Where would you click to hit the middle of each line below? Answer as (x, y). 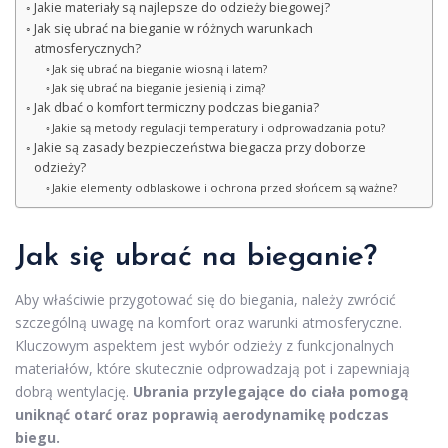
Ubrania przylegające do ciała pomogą (270, 391)
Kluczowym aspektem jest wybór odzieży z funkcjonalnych (204, 345)
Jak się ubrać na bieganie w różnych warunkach (173, 28)
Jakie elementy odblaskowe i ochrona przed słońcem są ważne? (225, 187)
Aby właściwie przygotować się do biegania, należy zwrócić (205, 299)
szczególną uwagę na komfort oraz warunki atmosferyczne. (208, 322)
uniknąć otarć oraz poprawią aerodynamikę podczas (202, 414)
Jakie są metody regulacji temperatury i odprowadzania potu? (219, 127)
